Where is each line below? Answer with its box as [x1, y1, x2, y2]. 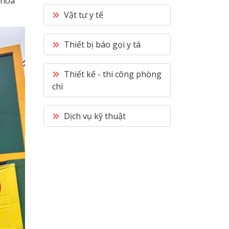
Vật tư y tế [62, 9, 103, 20]
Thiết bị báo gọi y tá [62, 39, 141, 50]
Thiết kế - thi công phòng [62, 68, 162, 80]
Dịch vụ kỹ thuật [62, 110, 126, 122]
